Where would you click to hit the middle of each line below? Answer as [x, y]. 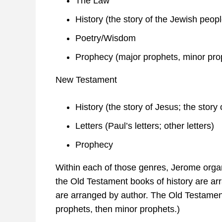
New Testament [86, 80]
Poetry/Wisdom [106, 38]
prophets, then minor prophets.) [118, 209]
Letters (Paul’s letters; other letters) [145, 126]
